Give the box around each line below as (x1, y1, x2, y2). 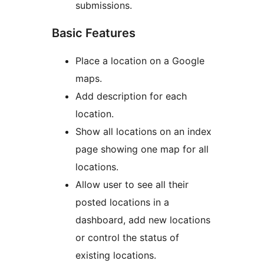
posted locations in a (75, 196, 169, 209)
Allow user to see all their (75, 179, 189, 191)
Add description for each (75, 90, 187, 103)
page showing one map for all (75, 143, 209, 156)
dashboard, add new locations (75, 214, 210, 226)
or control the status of (75, 232, 179, 244)
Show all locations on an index (75, 126, 212, 138)
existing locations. (75, 249, 156, 262)
